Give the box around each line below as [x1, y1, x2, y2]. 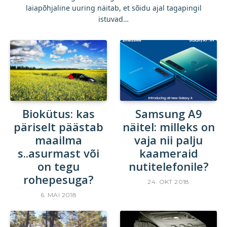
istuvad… [98, 14, 129, 24]
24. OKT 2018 [147, 177, 190, 185]
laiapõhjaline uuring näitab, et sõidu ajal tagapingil [25, 3, 202, 13]
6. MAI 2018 [41, 191, 77, 199]
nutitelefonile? [128, 158, 209, 174]
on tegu [37, 158, 80, 174]
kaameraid [139, 145, 198, 161]
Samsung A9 [135, 105, 202, 121]
